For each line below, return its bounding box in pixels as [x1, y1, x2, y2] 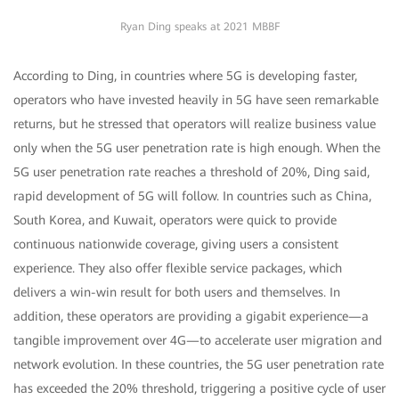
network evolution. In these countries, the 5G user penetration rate [13, 356, 384, 371]
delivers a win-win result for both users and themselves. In [13, 284, 340, 299]
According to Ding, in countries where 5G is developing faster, [13, 68, 357, 83]
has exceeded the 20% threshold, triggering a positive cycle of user [13, 380, 386, 395]
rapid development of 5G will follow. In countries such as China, [13, 188, 371, 203]
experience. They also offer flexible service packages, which [13, 260, 342, 275]
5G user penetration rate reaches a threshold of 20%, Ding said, [13, 164, 370, 179]
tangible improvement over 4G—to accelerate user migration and [13, 332, 382, 347]
